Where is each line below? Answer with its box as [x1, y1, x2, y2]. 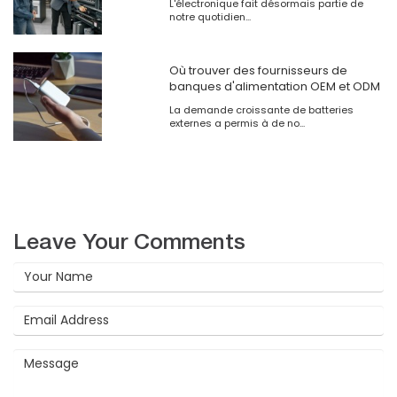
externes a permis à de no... [168, 116, 305, 131]
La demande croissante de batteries [168, 103, 354, 118]
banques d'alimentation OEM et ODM [168, 78, 380, 96]
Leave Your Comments [13, 228, 245, 255]
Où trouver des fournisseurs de [168, 62, 347, 80]
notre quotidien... [168, 10, 251, 25]
